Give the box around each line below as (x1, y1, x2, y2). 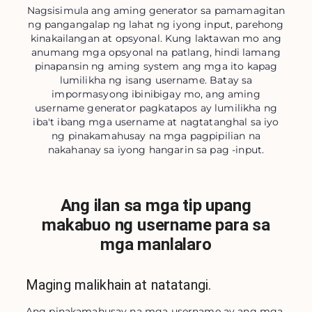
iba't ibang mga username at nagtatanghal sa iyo (33, 116, 279, 128)
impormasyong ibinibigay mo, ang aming (52, 88, 260, 100)
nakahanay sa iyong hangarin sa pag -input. (47, 143, 265, 156)
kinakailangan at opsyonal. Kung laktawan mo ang (30, 32, 282, 45)
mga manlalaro (100, 235, 212, 254)
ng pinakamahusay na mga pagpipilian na (52, 130, 260, 142)
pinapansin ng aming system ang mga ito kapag (34, 60, 278, 72)
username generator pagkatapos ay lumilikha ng (35, 102, 277, 114)
